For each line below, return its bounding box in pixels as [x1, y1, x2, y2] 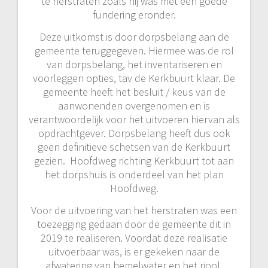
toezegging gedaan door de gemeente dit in [37, 217, 231, 231]
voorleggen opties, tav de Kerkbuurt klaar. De [33, 71, 235, 85]
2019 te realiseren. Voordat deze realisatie [41, 230, 227, 245]
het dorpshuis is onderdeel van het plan [44, 167, 224, 181]
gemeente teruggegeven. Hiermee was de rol [34, 43, 234, 57]
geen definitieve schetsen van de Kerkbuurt [38, 139, 230, 154]
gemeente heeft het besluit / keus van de [42, 84, 226, 99]
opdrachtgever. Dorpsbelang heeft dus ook [38, 126, 230, 140]
